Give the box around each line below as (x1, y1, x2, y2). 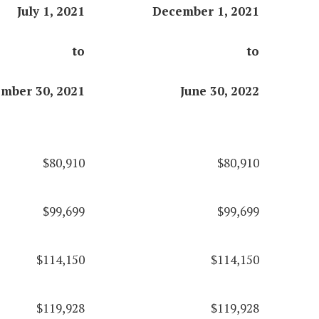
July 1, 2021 (16, 3, 85, 20)
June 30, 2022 (179, 83, 259, 100)
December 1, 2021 (152, 3, 259, 20)
